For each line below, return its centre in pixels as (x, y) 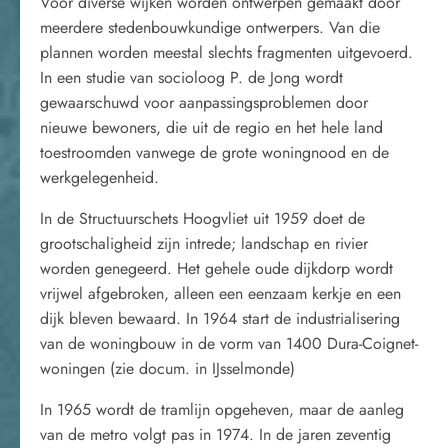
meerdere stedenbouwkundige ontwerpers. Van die (210, 27)
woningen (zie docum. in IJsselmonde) (167, 368)
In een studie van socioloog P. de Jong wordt (191, 77)
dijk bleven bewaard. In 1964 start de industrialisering (220, 318)
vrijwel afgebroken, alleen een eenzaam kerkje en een (220, 293)
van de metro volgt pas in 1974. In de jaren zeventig (215, 434)
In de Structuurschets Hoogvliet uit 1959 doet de (202, 218)
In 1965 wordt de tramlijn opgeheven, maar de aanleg (222, 409)
